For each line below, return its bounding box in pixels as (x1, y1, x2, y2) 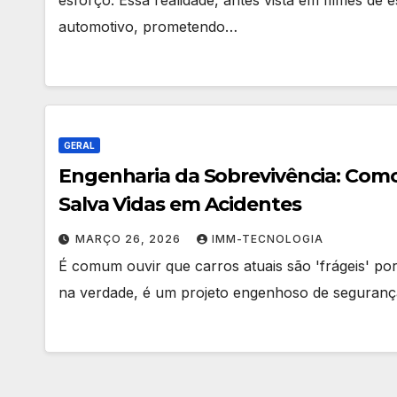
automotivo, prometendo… (58, 17, 237, 35)
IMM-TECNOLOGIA (212, 231, 323, 245)
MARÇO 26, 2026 (75, 231, 184, 245)
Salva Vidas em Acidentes (58, 191, 301, 216)
